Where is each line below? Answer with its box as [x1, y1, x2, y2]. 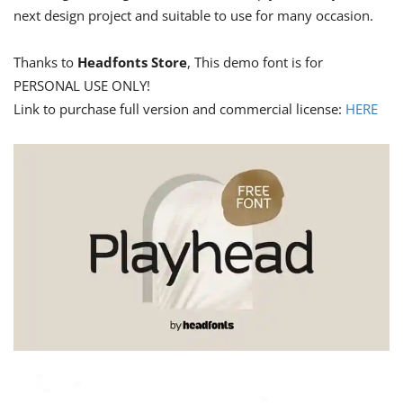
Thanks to [13, 52, 77, 71]
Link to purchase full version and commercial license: [13, 99, 345, 118]
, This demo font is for [187, 52, 323, 71]
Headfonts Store [77, 52, 187, 71]
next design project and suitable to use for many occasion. [13, 5, 373, 24]
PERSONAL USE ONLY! [13, 76, 150, 94]
